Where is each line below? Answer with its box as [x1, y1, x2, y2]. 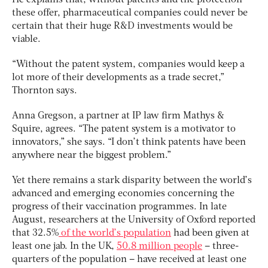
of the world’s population [59, 229, 171, 239]
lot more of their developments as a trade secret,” [12, 73, 224, 83]
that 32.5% [12, 229, 59, 239]
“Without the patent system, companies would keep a [12, 60, 245, 70]
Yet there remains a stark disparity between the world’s [12, 176, 252, 186]
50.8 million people [117, 242, 202, 252]
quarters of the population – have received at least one [12, 255, 246, 265]
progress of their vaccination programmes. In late [12, 202, 227, 212]
